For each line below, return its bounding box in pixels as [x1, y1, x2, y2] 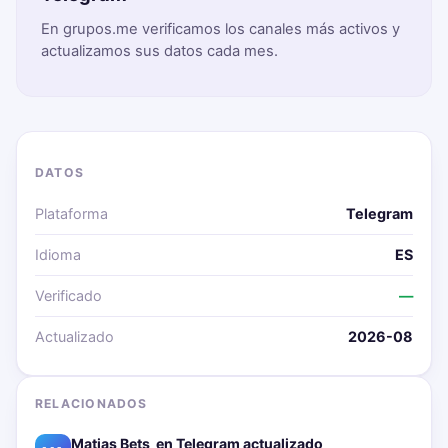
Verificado [35, 287, 102, 305]
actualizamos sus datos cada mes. [41, 42, 278, 61]
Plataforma [35, 205, 108, 223]
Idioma [35, 246, 81, 264]
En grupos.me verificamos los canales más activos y [41, 20, 400, 39]
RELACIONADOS [35, 396, 148, 412]
